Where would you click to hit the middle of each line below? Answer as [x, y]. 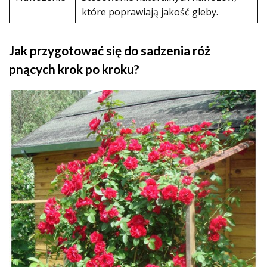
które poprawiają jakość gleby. [150, 12]
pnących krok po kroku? [74, 69]
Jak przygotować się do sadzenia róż [110, 50]
